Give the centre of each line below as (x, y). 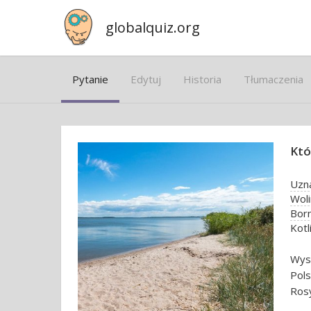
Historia (202, 79)
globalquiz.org (153, 27)
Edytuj (146, 79)
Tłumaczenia (274, 79)
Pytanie (90, 79)
